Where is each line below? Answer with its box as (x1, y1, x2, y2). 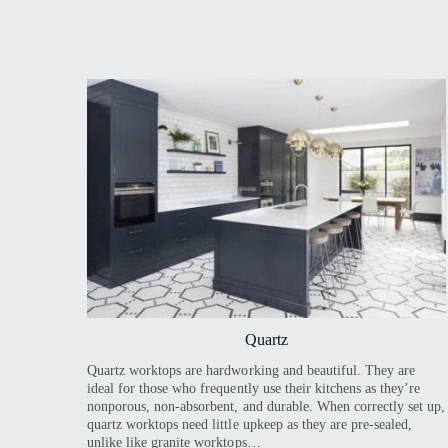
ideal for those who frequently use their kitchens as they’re (87, 381, 421, 397)
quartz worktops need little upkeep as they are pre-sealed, (87, 417, 413, 433)
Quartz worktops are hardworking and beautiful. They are (87, 363, 416, 379)
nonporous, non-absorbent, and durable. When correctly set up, (87, 399, 446, 415)
